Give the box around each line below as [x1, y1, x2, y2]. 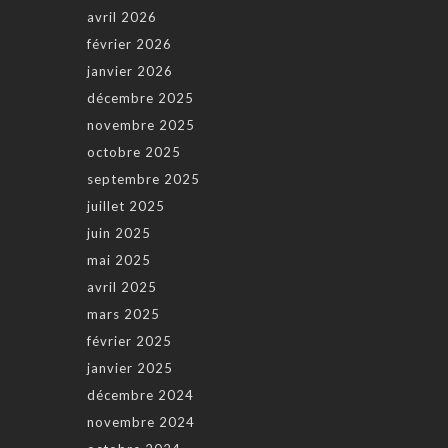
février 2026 [87, 36, 172, 53]
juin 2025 [87, 225, 151, 242]
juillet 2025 [87, 198, 165, 215]
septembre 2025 [87, 171, 200, 188]
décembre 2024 [87, 387, 194, 404]
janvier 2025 [87, 360, 173, 377]
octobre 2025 [87, 144, 181, 161]
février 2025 [87, 333, 172, 350]
